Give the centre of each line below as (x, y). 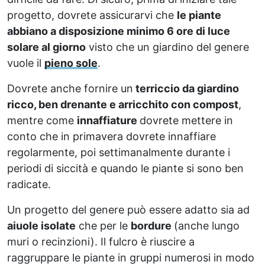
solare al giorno (46, 47)
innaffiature (108, 120)
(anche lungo (207, 225)
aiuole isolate (41, 225)
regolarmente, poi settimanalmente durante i (119, 152)
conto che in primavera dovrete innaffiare (112, 136)
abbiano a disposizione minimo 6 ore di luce (119, 31)
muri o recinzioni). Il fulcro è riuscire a (101, 241)
